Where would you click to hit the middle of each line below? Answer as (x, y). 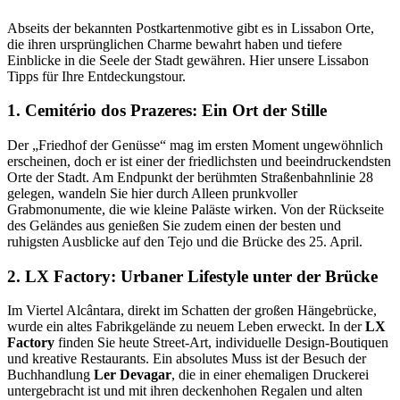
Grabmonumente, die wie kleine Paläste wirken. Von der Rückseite (196, 209)
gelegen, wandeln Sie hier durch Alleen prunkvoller (152, 193)
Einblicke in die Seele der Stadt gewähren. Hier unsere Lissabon (188, 60)
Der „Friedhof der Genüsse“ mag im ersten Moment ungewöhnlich (195, 145)
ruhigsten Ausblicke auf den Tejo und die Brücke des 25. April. (185, 241)
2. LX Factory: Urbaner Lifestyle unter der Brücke (192, 276)
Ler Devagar (133, 375)
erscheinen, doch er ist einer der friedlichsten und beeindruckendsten (199, 161)
